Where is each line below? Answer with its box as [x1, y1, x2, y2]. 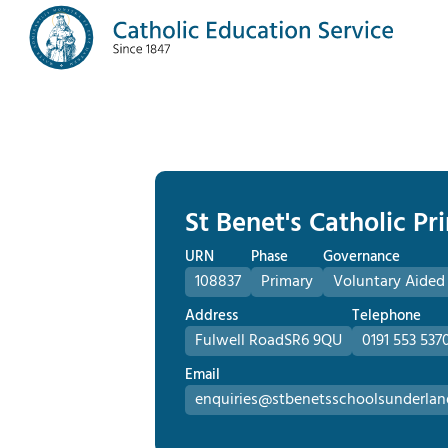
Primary [261, 268, 313, 295]
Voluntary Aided [333, 268, 445, 295]
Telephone [352, 303, 421, 328]
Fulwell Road [195, 327, 284, 354]
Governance [323, 244, 400, 269]
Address [185, 303, 238, 328]
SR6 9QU [284, 327, 342, 354]
